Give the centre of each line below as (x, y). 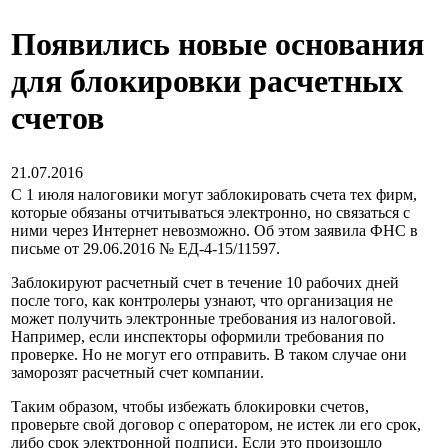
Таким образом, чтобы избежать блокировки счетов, (190, 406)
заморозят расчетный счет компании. (137, 372)
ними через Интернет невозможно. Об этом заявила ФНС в (214, 230)
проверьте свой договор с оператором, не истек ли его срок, (216, 424)
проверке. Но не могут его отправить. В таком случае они (209, 354)
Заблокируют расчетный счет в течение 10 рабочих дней (205, 282)
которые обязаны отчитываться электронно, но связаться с (210, 212)
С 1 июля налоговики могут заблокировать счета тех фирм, (214, 194)
